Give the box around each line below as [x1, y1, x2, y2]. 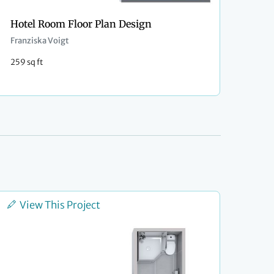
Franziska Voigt [10, 35, 69, 46]
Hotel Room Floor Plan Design [10, 18, 152, 31]
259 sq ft [10, 57, 43, 67]
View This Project [20, 199, 100, 212]
